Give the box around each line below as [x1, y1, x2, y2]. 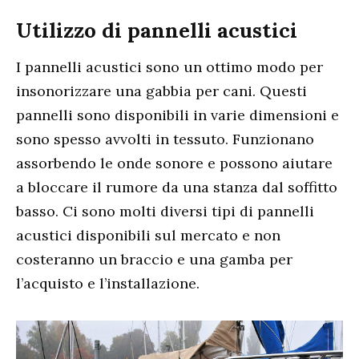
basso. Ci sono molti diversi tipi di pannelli [16, 202, 314, 221]
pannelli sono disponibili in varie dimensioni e [16, 106, 339, 125]
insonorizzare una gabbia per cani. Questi [16, 82, 307, 101]
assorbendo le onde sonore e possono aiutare [16, 154, 333, 173]
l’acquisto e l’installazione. [16, 274, 200, 293]
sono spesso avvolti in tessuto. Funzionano [16, 130, 314, 149]
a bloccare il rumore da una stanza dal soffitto [16, 178, 337, 197]
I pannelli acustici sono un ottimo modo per [16, 58, 323, 77]
